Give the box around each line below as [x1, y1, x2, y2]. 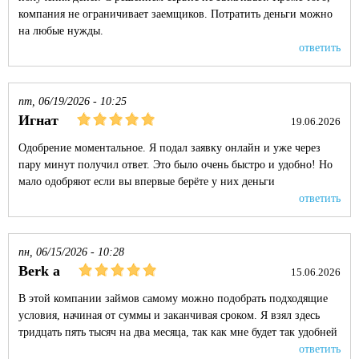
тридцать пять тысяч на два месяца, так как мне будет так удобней [18, 326, 337, 338]
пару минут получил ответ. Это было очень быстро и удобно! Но [18, 159, 333, 171]
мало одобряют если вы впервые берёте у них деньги [18, 175, 275, 188]
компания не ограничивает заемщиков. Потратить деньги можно [18, 8, 333, 20]
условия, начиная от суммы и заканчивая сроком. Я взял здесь [18, 309, 320, 321]
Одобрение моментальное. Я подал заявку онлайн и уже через [18, 142, 321, 154]
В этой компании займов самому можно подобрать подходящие [18, 292, 328, 305]
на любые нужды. [18, 25, 103, 37]
